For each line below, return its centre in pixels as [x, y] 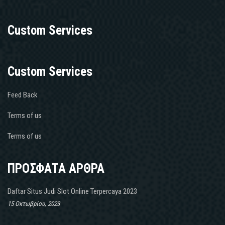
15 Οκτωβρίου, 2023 [34, 203]
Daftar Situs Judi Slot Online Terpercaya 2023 [72, 191]
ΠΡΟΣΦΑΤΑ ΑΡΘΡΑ [56, 168]
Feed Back [23, 95]
